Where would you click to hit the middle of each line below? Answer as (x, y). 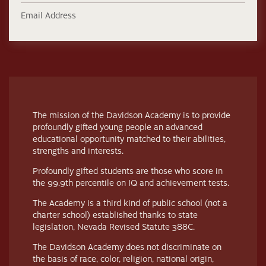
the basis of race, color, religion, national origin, (123, 259)
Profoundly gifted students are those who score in (128, 171)
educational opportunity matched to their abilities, (129, 139)
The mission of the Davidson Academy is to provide (132, 115)
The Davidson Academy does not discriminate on (127, 247)
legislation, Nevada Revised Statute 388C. (114, 227)
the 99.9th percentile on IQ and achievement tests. (131, 183)
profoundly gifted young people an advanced (118, 127)
